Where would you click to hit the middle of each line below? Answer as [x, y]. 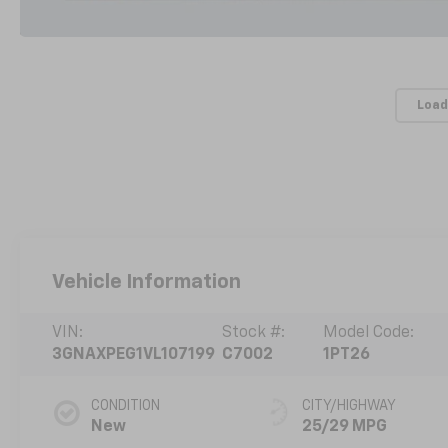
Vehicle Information [147, 281]
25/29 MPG [345, 427]
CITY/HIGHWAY [349, 406]
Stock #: [253, 333]
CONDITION [126, 406]
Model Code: [368, 333]
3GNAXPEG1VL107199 [134, 355]
